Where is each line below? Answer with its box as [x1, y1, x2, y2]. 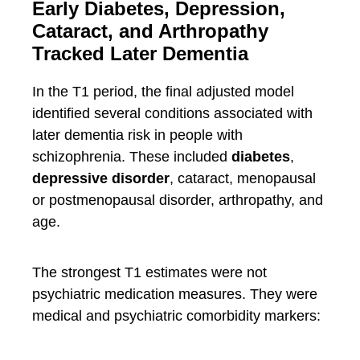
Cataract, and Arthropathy [32, 20, 268, 42]
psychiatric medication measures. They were [32, 286, 317, 302]
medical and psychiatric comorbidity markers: [32, 308, 321, 324]
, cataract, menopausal [170, 170, 316, 186]
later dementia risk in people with [32, 127, 243, 143]
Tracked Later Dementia [32, 43, 248, 64]
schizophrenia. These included [32, 149, 231, 165]
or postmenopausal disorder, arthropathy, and [32, 192, 323, 208]
